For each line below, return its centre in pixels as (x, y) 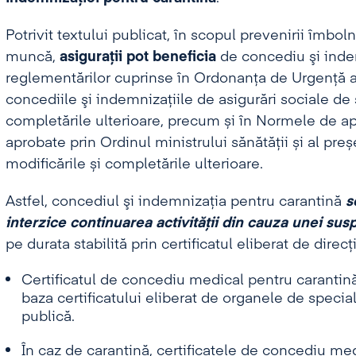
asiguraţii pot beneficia (137, 57)
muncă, (32, 57)
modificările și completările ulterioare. (134, 164)
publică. (48, 317)
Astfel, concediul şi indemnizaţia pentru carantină (175, 202)
